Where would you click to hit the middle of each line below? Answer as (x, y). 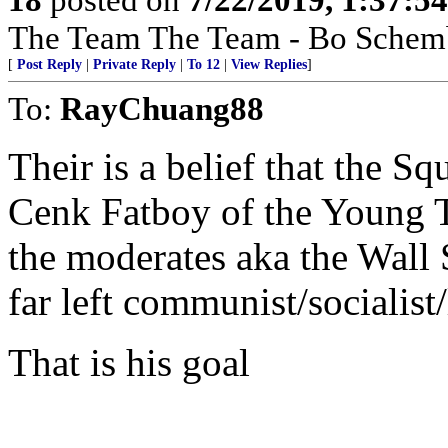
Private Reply (134, 64)
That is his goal (129, 362)
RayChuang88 (162, 108)
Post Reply (49, 64)
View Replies (269, 64)
